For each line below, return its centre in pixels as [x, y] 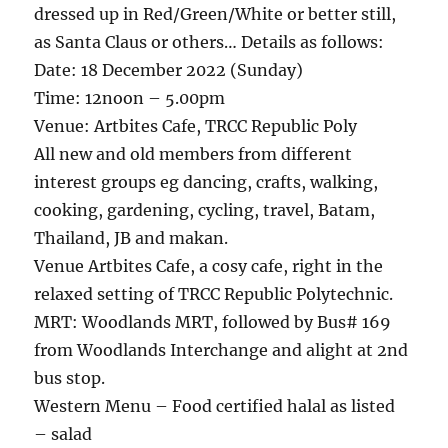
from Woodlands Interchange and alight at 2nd [221, 350]
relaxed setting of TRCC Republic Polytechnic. [214, 294]
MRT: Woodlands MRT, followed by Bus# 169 [213, 322]
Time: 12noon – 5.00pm [130, 98]
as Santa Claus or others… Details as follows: [209, 42]
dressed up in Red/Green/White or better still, [215, 14]
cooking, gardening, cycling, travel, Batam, [205, 210]
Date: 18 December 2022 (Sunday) [169, 70]
